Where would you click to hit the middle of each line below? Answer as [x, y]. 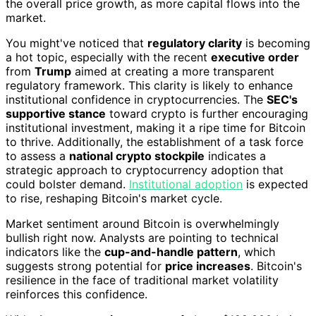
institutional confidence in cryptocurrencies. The [136, 100]
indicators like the [55, 252]
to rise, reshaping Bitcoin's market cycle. [114, 199]
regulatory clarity [195, 43]
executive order [255, 57]
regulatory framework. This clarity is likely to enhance [149, 86]
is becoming [276, 43]
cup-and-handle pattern [171, 252]
